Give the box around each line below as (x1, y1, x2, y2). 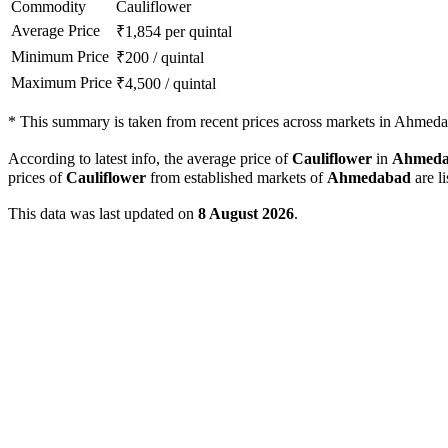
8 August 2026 (198, 205, 294, 223)
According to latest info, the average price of (8, 150, 292, 168)
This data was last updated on (8, 205, 198, 223)
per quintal (165, 23, 232, 41)
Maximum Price (11, 74, 112, 92)
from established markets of (146, 169, 327, 187)
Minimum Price (11, 48, 109, 66)
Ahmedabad (327, 169, 411, 187)
